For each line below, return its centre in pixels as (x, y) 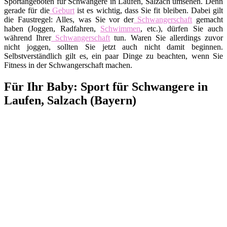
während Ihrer (28, 37)
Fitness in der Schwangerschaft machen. (68, 65)
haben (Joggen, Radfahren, (52, 28)
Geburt (62, 10)
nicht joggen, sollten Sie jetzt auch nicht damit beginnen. (113, 47)
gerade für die (27, 10)
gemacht (207, 19)
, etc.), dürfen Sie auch (182, 28)
